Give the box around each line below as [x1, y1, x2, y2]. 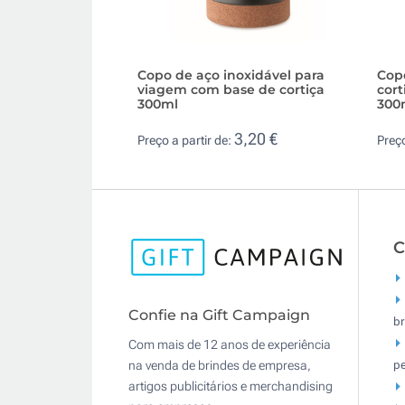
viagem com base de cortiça [137, 80, 325, 98]
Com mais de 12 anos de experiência [128, 337, 331, 353]
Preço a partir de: [137, 133, 234, 148]
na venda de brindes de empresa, [128, 358, 311, 373]
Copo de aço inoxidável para [137, 66, 325, 83]
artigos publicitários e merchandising [128, 379, 333, 394]
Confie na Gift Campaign [128, 306, 310, 325]
